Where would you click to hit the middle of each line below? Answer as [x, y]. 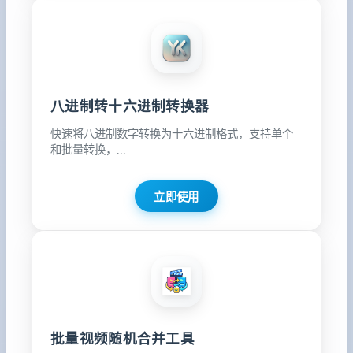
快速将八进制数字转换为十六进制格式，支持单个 [172, 134]
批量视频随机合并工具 [123, 339]
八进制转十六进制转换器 [130, 106]
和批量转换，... [88, 149]
